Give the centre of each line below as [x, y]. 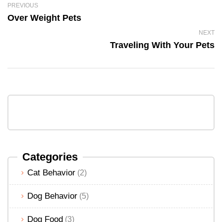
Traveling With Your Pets [162, 45]
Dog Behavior [52, 196]
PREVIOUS [23, 6]
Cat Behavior [51, 173]
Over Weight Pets [44, 18]
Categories [50, 157]
